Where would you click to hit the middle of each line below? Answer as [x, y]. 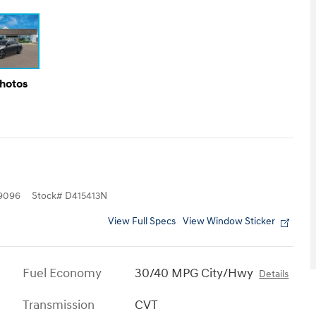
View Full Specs [142, 222]
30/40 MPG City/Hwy [194, 274]
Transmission [59, 305]
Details [274, 275]
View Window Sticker [229, 222]
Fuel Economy [62, 274]
